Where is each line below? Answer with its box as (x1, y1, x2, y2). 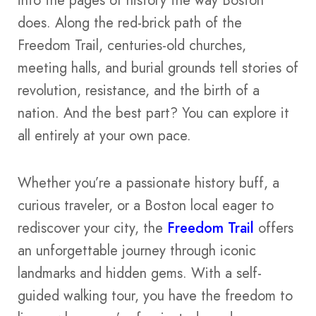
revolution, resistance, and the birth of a (18, 80, 260, 102)
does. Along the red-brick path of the (18, 13, 242, 34)
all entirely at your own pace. (18, 126, 191, 147)
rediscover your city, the (18, 217, 167, 238)
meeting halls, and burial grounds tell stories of (18, 58, 298, 79)
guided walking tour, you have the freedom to (18, 285, 293, 306)
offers (254, 217, 293, 238)
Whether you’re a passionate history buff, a (18, 172, 279, 193)
